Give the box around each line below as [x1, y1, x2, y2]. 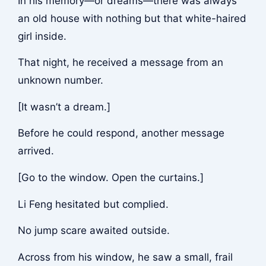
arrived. [17, 145, 54, 157]
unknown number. [17, 74, 103, 87]
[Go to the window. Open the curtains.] [17, 171, 204, 183]
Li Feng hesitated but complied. [17, 198, 169, 210]
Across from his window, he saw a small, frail [17, 251, 233, 263]
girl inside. [17, 30, 66, 42]
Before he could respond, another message [17, 127, 224, 140]
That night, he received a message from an [17, 56, 223, 69]
